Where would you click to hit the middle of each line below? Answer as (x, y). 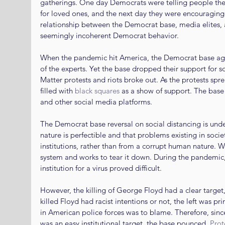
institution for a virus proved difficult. (101, 168)
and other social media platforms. (96, 101)
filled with (58, 90)
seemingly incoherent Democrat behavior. (109, 35)
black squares (97, 90)
